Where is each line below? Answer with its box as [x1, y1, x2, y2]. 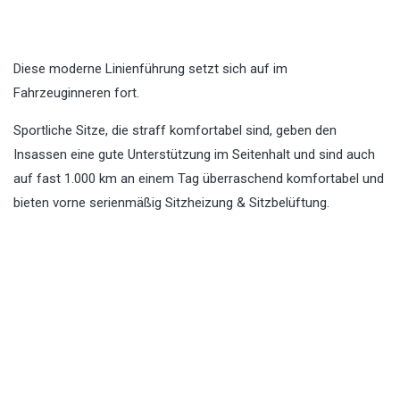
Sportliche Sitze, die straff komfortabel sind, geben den [13, 122, 337, 139]
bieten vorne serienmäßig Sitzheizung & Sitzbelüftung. [13, 195, 329, 212]
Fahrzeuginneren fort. [13, 85, 139, 102]
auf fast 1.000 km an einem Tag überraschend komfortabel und [13, 171, 384, 187]
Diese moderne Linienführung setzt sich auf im [13, 61, 287, 78]
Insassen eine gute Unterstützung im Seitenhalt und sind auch [13, 146, 375, 163]
